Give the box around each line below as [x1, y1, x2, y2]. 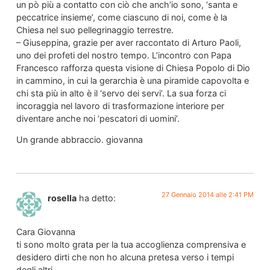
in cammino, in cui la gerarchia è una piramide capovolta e [16, 75, 249, 86]
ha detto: [78, 192, 116, 203]
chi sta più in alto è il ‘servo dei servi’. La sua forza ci [16, 87, 226, 98]
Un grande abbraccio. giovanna [16, 134, 143, 145]
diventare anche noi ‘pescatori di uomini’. [16, 113, 180, 124]
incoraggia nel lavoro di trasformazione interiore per [16, 100, 224, 111]
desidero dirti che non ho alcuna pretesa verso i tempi [16, 251, 234, 262]
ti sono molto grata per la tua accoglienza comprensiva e [16, 239, 246, 250]
